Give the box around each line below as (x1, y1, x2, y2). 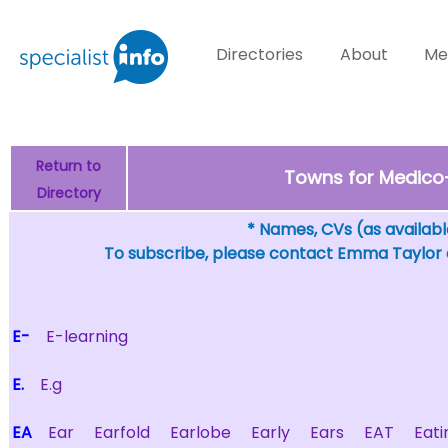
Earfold (94, 421, 150, 444)
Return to (36, 156, 101, 176)
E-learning (46, 325, 128, 348)
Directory (36, 183, 101, 203)
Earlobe (170, 421, 231, 444)
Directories (216, 43, 304, 66)
